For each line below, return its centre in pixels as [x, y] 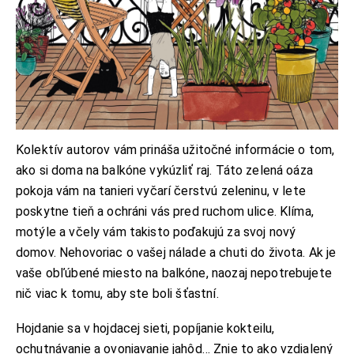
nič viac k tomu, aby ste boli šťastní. [119, 293]
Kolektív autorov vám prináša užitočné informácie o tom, [175, 149]
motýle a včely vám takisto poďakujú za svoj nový [156, 232]
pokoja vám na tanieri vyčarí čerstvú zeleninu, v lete [161, 190]
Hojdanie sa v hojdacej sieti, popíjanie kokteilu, [145, 329]
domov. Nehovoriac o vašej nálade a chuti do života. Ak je [176, 252]
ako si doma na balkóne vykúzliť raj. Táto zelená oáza [164, 170]
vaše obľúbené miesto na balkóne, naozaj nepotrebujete [174, 273]
